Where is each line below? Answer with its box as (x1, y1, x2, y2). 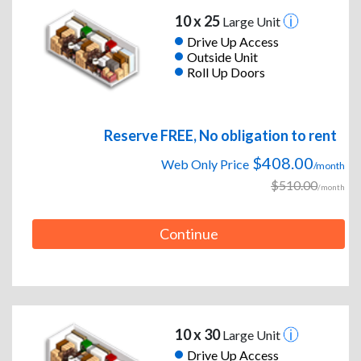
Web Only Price (161, 156, 249, 172)
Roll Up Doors (186, 64, 265, 80)
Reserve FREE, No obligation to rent (104, 127, 337, 145)
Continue (159, 225, 218, 243)
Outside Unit (186, 48, 258, 64)
